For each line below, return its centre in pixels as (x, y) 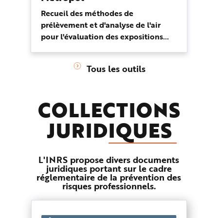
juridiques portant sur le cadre (109, 169)
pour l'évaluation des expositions (102, 36)
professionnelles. (72, 48)
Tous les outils (116, 69)
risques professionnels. (109, 186)
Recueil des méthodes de (87, 13)
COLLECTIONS (109, 110)
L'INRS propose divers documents (109, 160)
